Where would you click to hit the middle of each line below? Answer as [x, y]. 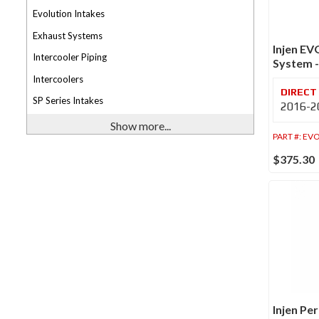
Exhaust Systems [68, 35]
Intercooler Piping [70, 57]
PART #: [288, 136]
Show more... [140, 126]
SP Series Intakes [68, 100]
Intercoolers [58, 79]
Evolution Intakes [69, 14]
